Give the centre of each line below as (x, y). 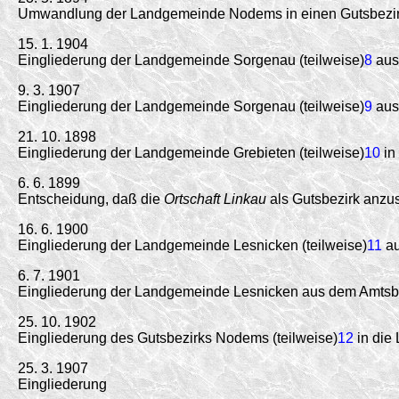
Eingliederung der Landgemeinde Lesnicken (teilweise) (192, 245)
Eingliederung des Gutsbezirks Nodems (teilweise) (178, 338)
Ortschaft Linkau (215, 199)
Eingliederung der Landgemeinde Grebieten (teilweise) (191, 152)
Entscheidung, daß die (91, 199)
